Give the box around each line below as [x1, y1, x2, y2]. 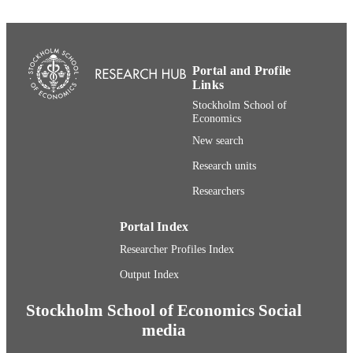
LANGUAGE [28, 19, 98, 32]
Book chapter [142, 47, 209, 61]
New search [192, 134, 243, 147]
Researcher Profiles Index [119, 243, 234, 256]
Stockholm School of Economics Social [26, 301, 302, 321]
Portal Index [119, 219, 189, 233]
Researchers [192, 184, 244, 198]
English [142, 16, 180, 30]
